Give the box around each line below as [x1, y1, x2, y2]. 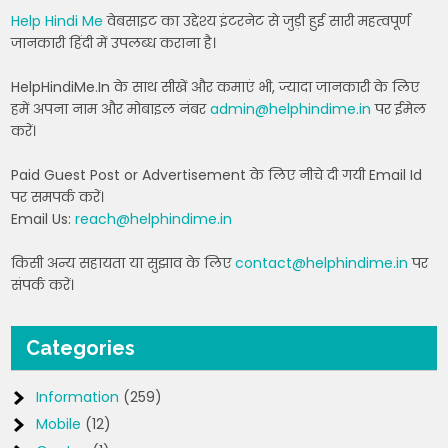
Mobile [36, 414, 82, 435]
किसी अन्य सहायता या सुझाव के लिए [11, 253, 236, 274]
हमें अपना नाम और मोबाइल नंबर [11, 99, 211, 120]
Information [36, 387, 120, 408]
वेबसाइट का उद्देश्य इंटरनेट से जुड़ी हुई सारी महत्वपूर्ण [103, 11, 411, 32]
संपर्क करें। [11, 275, 75, 296]
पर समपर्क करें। [11, 187, 105, 208]
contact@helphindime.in [235, 253, 409, 274]
